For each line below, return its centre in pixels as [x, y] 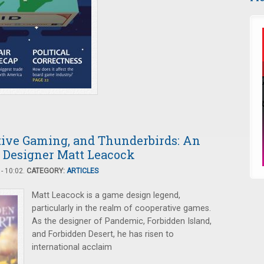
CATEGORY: [47, 171]
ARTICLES [82, 171]
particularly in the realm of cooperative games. [121, 208]
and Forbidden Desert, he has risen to [103, 234]
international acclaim [72, 247]
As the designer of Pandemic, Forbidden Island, [122, 221]
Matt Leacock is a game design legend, [106, 195]
